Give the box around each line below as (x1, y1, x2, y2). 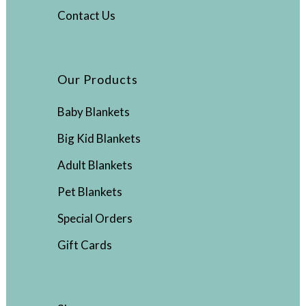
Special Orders (57, 210, 133, 225)
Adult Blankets (57, 157, 133, 172)
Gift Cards (57, 237, 112, 252)
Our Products (57, 71, 138, 87)
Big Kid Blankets (57, 130, 141, 145)
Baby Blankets (57, 104, 130, 119)
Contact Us (57, 8, 115, 23)
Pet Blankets (57, 184, 122, 199)
